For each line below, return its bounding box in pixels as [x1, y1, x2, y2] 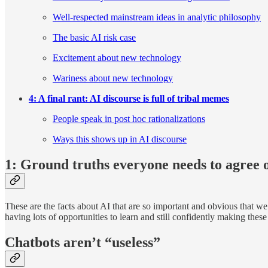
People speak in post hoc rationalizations [53, 114, 205, 124]
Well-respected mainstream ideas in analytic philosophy [53, 12, 261, 23]
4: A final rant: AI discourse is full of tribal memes [29, 93, 229, 104]
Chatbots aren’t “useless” [5, 234, 160, 251]
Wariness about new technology [53, 73, 173, 84]
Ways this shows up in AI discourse [53, 134, 187, 145]
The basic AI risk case [53, 32, 136, 43]
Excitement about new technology [53, 53, 181, 63]
